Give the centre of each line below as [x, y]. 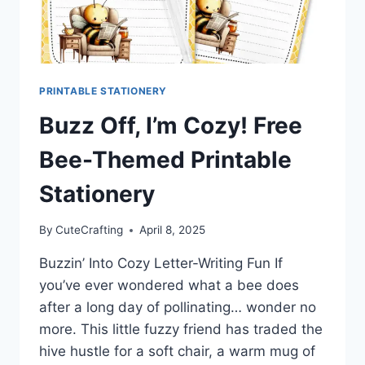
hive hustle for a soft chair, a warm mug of [177, 352]
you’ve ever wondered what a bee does [169, 286]
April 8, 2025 [173, 230]
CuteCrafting [90, 230]
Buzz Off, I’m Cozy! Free [171, 125]
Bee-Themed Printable [165, 159]
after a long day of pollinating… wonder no [178, 308]
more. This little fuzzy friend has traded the [181, 330]
